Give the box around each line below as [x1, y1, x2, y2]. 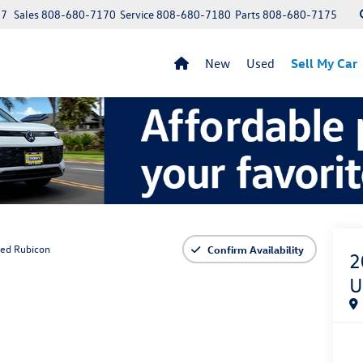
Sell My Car [291, 55, 357, 71]
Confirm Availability [207, 241, 304, 256]
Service [120, 6, 154, 22]
